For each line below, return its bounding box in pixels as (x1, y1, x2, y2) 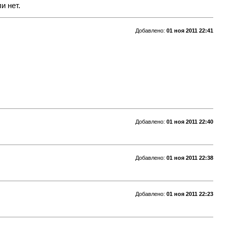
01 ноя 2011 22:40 (166, 118, 213, 125)
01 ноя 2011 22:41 (166, 27, 213, 34)
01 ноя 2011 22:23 (166, 190, 213, 197)
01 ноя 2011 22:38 (166, 154, 213, 161)
